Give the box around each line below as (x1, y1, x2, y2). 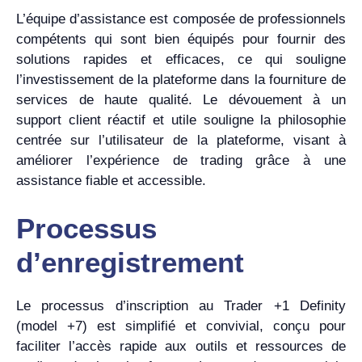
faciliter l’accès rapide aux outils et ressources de (16, 338, 346, 354)
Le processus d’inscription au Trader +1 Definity (16, 297, 346, 314)
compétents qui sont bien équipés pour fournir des (16, 32, 346, 48)
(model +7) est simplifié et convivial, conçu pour (16, 318, 346, 334)
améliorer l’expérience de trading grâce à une (16, 153, 346, 169)
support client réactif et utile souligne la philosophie (16, 112, 346, 128)
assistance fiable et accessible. (16, 173, 206, 189)
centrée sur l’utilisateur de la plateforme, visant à (16, 133, 346, 149)
